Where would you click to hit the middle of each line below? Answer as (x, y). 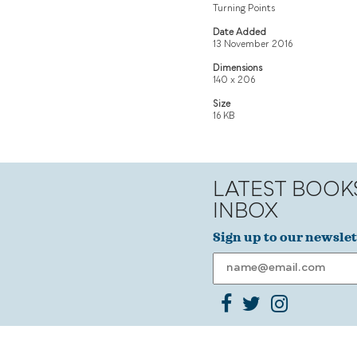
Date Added (239, 33)
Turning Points (244, 9)
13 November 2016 (253, 45)
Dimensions (237, 69)
